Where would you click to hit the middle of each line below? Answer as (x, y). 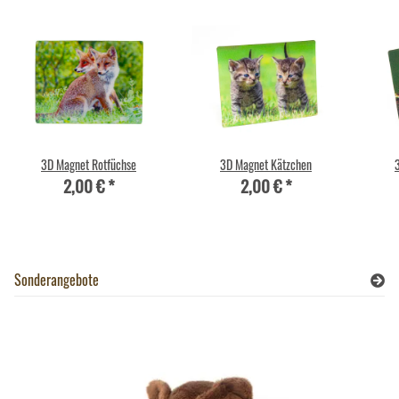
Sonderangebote (57, 280)
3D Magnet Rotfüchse (89, 165)
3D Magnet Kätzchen (266, 165)
